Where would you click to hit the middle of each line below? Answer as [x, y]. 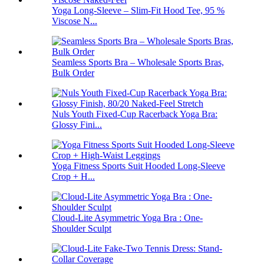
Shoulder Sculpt [82, 229]
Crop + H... [73, 177]
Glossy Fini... [77, 125]
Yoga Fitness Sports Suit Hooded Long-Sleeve [138, 166]
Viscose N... [75, 21]
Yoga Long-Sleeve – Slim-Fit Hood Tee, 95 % [138, 11]
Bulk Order [73, 73]
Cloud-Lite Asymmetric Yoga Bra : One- [127, 218]
